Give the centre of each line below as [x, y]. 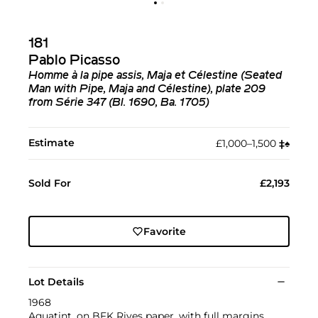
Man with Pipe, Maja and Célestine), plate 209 [147, 89]
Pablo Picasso [74, 61]
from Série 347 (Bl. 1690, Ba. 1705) [119, 103]
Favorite [164, 231]
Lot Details [56, 281]
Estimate [51, 142]
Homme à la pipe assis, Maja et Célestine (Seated [155, 76]
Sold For [50, 183]
